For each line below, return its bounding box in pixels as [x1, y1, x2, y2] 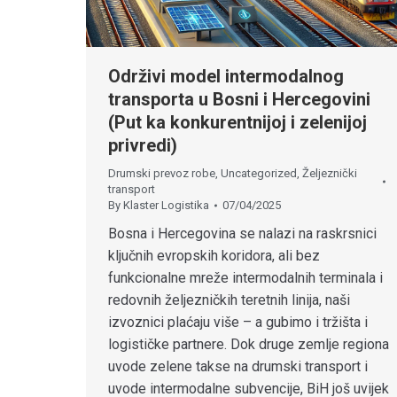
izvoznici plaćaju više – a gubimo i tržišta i [108, 314, 368, 331]
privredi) [108, 135, 177, 156]
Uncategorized [221, 167, 297, 180]
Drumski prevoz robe [108, 167, 215, 180]
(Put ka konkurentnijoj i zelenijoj [108, 112, 367, 133]
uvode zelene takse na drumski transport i [108, 358, 368, 375]
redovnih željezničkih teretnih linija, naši [108, 292, 350, 308]
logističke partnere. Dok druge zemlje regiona [108, 336, 389, 353]
